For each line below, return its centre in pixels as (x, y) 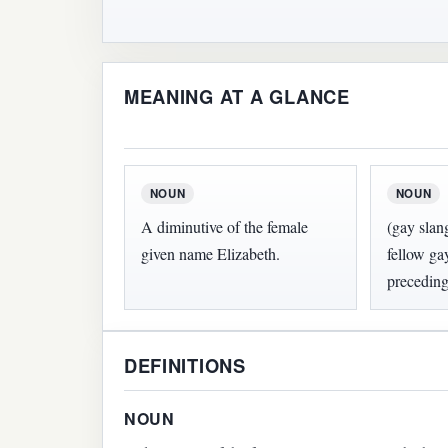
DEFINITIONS (184, 366)
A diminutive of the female (224, 226)
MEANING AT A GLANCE (236, 96)
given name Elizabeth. (210, 253)
